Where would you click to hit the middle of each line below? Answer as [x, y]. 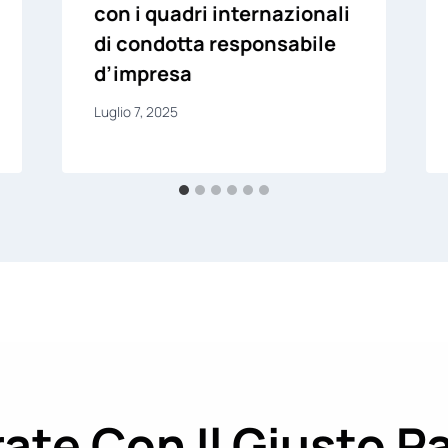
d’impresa [142, 73]
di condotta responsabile [214, 43]
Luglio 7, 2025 [135, 112]
